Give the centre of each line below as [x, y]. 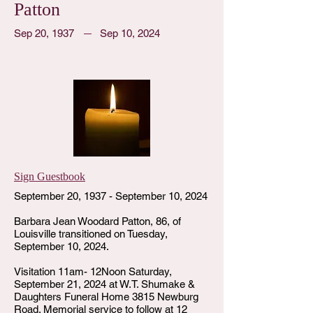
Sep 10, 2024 [130, 33]
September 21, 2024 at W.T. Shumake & [104, 284]
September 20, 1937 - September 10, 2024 [111, 196]
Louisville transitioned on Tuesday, [91, 234]
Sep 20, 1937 [44, 33]
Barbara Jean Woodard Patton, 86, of [97, 221]
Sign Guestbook [50, 176]
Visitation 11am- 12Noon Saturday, [93, 271]
